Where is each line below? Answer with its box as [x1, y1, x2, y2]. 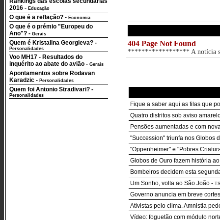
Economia [68, 15, 90, 20]
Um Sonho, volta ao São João [130, 180, 210, 187]
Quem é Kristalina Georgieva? [9, 39, 93, 46]
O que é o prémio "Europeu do [9, 23, 93, 30]
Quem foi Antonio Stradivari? [9, 86, 90, 93]
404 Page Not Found [128, 39, 196, 48]
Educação [28, 6, 50, 11]
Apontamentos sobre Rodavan [9, 70, 95, 77]
